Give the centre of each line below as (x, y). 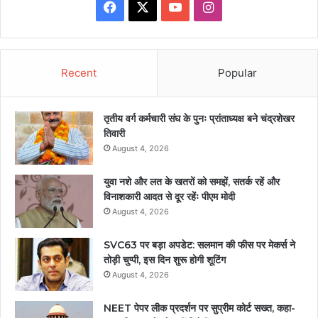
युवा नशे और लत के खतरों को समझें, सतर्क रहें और (192, 181)
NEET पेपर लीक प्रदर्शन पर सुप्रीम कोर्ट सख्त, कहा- (199, 308)
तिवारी (114, 133)
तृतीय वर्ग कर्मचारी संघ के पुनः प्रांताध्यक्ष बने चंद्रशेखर (199, 118)
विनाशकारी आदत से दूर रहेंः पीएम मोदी (169, 196)
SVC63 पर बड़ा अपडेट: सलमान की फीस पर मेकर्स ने (199, 245)
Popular (237, 72)
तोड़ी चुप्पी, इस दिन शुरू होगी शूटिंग (165, 259)
